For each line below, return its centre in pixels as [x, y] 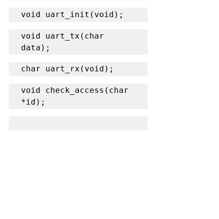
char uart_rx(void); [67, 68]
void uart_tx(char [63, 36]
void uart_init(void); [72, 14]
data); [36, 47]
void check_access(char [75, 90]
